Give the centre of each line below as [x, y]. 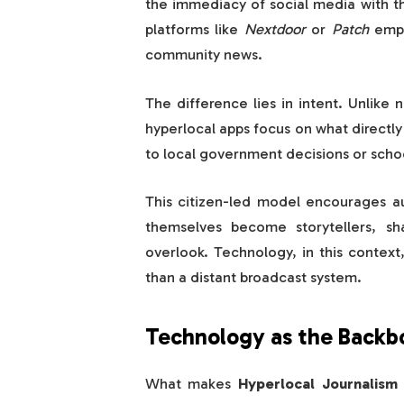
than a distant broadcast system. [253, 277]
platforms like [194, 29]
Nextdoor [275, 29]
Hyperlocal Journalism [317, 383]
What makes [191, 383]
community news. [203, 55]
